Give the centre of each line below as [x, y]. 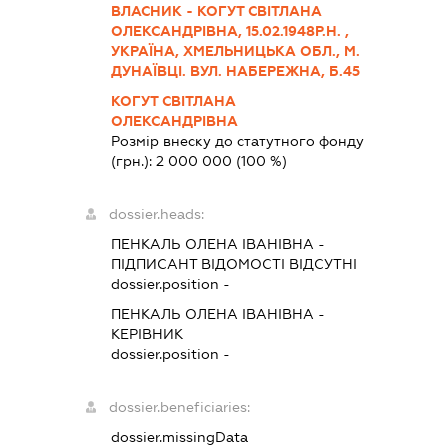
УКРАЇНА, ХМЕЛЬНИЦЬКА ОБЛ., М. [236, 51]
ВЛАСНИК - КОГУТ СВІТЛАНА [217, 11]
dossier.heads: [157, 214]
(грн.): [134, 161]
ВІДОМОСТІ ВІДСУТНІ [277, 264]
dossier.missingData [180, 437]
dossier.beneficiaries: [180, 407]
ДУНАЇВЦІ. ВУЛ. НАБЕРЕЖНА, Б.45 [236, 71]
